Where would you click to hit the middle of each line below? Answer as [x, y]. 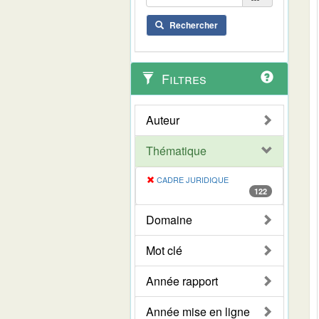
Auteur [163, 120]
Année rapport [182, 281]
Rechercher [194, 25]
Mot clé [164, 250]
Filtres [182, 78]
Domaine [169, 219]
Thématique [176, 150]
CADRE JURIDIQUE [193, 179]
